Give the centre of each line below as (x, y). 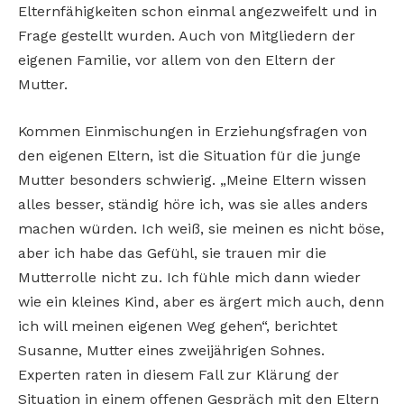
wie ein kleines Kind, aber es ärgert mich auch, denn (201, 301)
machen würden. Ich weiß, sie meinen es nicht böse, (201, 228)
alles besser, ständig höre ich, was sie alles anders (193, 204)
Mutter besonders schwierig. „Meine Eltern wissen (192, 179)
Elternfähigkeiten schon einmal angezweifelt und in (197, 12)
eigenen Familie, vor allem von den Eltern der (177, 60)
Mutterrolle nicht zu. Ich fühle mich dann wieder (189, 277)
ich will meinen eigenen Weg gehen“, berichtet (178, 326)
